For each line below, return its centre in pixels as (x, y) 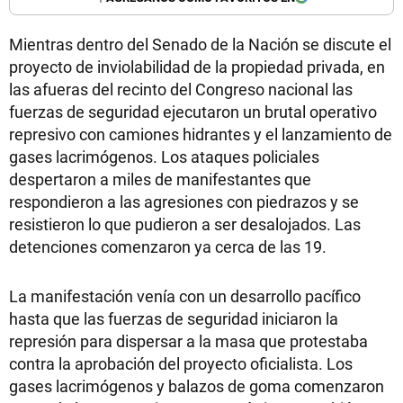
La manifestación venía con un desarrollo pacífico (185, 296)
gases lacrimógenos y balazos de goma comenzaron (197, 386)
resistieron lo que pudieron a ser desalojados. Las (185, 224)
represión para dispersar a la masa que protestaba (188, 341)
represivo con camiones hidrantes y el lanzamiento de (201, 134)
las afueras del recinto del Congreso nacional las (181, 89)
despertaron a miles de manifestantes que (160, 179)
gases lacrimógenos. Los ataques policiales (164, 157)
